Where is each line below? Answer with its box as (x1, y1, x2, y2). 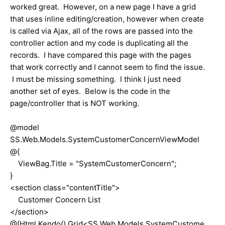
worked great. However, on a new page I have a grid (10, 2, 196, 12)
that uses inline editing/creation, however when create (10, 14, 204, 24)
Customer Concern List (10, 194, 100, 204)
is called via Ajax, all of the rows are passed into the (10, 26, 193, 36)
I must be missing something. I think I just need (10, 74, 181, 84)
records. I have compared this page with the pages (10, 50, 191, 60)
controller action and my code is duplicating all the (10, 38, 188, 48)
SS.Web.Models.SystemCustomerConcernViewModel (10, 134, 199, 144)
